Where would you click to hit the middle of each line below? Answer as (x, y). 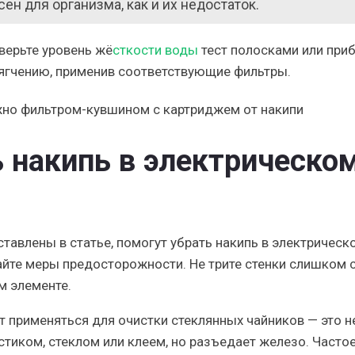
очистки (143, 320)
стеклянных (207, 320)
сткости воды (155, 50)
